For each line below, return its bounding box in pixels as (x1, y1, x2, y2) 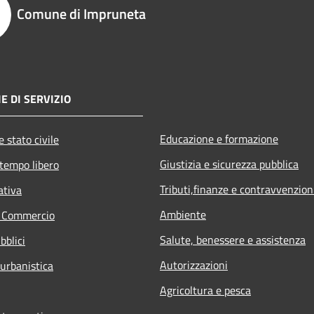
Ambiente (160, 205, 206, 223)
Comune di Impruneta (17, 2, 146, 25)
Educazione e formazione (160, 130, 278, 147)
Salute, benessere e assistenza (160, 231, 306, 248)
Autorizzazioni (160, 256, 228, 273)
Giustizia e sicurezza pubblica (160, 155, 299, 172)
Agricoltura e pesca (160, 281, 251, 299)
